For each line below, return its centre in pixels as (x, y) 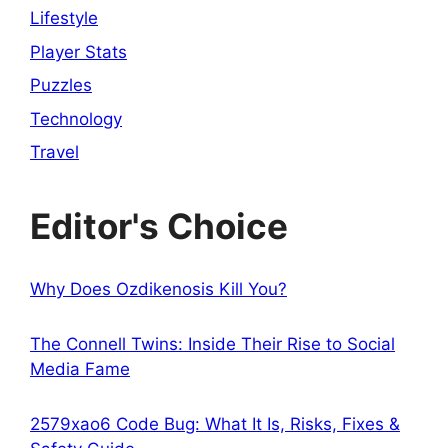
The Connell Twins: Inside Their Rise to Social (212, 344)
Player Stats (78, 51)
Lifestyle (64, 18)
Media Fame (80, 369)
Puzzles (61, 85)
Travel (54, 152)
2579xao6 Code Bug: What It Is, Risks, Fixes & (215, 424)
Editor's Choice (159, 226)
